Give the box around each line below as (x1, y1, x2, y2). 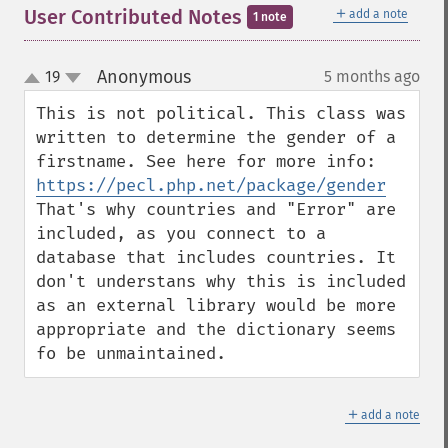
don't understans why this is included (36, 271, 406, 292)
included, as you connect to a (36, 223, 326, 244)
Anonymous (96, 66, 191, 88)
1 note (253, 10, 287, 24)
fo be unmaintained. (36, 343, 226, 364)
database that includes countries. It (36, 247, 396, 268)
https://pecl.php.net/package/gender (36, 175, 386, 196)
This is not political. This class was (36, 103, 406, 124)
